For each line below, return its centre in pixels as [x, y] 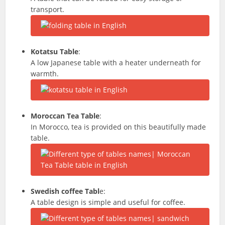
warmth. [45, 74]
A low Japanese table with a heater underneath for [116, 63]
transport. [48, 9]
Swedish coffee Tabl [65, 191]
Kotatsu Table [55, 51]
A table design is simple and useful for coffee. [108, 202]
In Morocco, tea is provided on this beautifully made [119, 127]
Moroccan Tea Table [65, 116]
